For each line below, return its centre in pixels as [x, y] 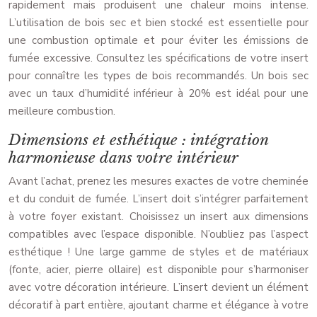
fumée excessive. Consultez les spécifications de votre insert [158, 58]
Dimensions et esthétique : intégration [138, 140]
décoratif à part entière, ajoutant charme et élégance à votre [158, 305]
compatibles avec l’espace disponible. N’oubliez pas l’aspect [158, 235]
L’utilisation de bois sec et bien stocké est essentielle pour [158, 23]
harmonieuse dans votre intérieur [123, 158]
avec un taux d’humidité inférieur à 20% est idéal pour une [158, 94]
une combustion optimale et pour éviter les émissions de [158, 41]
